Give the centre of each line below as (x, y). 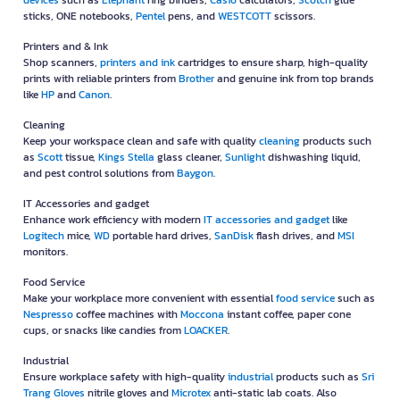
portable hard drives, (162, 236)
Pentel (150, 17)
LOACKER (206, 331)
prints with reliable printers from (101, 79)
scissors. (293, 17)
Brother (196, 79)
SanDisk (234, 236)
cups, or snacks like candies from (104, 331)
